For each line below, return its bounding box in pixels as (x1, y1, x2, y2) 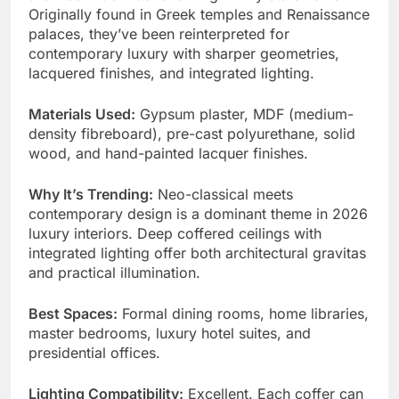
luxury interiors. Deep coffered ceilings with (28, 224, 322, 243)
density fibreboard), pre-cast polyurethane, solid (28, 125, 355, 143)
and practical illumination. (28, 264, 200, 282)
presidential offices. (28, 344, 160, 362)
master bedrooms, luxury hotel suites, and (28, 324, 311, 343)
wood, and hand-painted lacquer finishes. (28, 144, 308, 163)
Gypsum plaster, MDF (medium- (135, 105, 354, 124)
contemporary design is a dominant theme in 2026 (28, 205, 368, 224)
